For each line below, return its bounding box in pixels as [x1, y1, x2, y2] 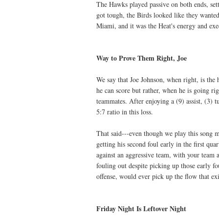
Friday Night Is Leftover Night [96, 203, 186, 214]
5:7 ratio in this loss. [96, 107, 153, 117]
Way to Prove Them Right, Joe [96, 53, 187, 64]
